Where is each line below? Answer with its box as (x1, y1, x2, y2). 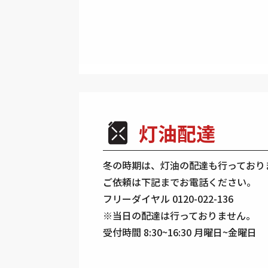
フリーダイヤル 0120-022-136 (103, 191, 233, 206)
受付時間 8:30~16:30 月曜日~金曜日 (103, 224, 257, 239)
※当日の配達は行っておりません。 (103, 208, 255, 223)
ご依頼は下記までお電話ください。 (103, 174, 256, 189)
